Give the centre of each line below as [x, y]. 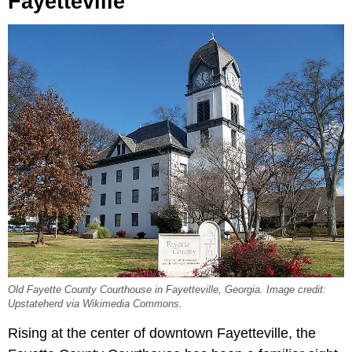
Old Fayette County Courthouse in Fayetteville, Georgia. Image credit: [167, 290]
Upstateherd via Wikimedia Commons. [95, 304]
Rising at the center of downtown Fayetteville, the [162, 334]
